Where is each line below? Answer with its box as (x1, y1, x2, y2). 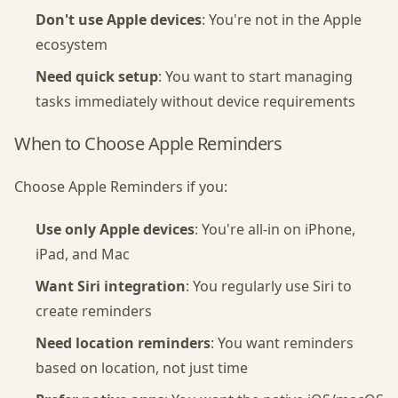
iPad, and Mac (36, 244, 130, 264)
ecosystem (36, 35, 107, 54)
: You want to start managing (158, 67, 353, 86)
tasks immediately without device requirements (36, 92, 355, 111)
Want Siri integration (36, 276, 186, 296)
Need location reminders (36, 333, 211, 353)
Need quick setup (36, 67, 158, 86)
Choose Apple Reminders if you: (14, 177, 227, 196)
